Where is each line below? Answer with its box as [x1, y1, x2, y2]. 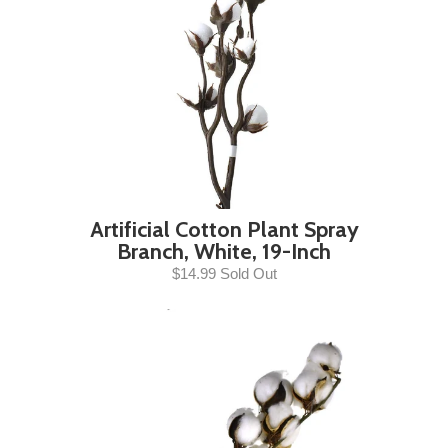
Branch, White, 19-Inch [117, 238, 331, 265]
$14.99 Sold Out [171, 265, 277, 282]
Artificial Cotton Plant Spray [89, 216, 359, 243]
